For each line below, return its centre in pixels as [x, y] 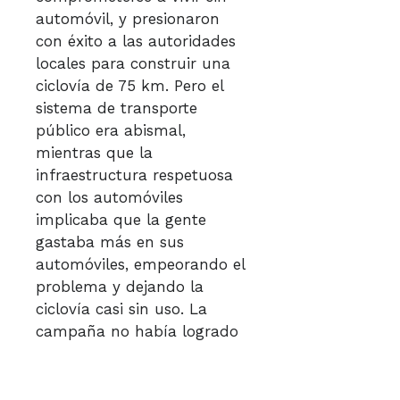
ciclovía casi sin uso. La [121, 309]
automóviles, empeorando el [140, 264]
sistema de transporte [117, 108]
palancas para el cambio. [129, 376]
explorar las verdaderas [122, 354]
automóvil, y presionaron [128, 19]
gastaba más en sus [110, 242]
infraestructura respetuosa [134, 175]
